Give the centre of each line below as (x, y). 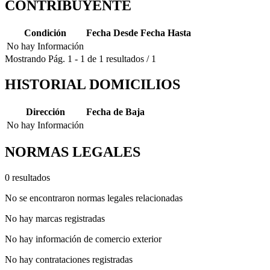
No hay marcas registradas (55, 219)
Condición (45, 33)
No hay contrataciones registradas (69, 260)
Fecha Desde (112, 33)
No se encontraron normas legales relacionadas (94, 198)
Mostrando (25, 58)
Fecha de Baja (115, 111)
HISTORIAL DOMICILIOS (93, 84)
